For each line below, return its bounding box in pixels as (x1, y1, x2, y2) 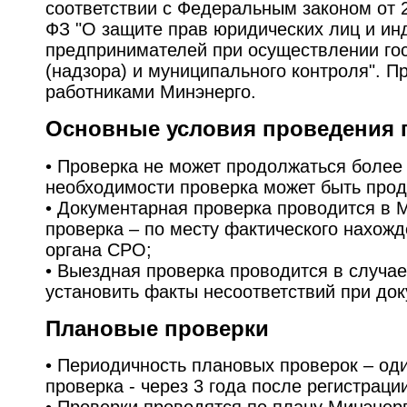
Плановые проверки (45, 316, 269, 342)
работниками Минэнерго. (45, 81, 256, 102)
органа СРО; (45, 239, 152, 260)
